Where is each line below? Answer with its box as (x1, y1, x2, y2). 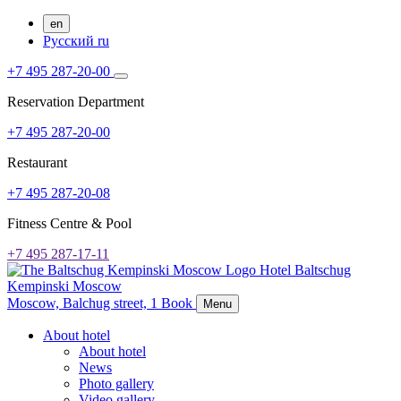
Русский (43, 33, 98, 48)
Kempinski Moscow (7, 278, 122, 294)
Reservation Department (7, 94, 144, 109)
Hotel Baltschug (260, 262, 351, 277)
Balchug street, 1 (63, 295, 158, 311)
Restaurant (7, 155, 67, 170)
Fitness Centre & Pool (7, 216, 132, 231)
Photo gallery (79, 376, 154, 391)
